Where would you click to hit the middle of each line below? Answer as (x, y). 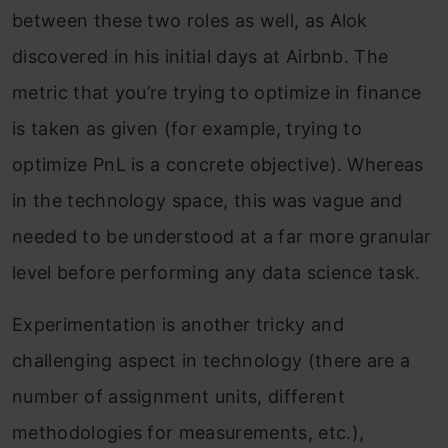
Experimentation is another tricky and (178, 324)
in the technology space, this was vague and (207, 200)
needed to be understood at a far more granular (222, 236)
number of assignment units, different (178, 396)
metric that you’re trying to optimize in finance (217, 92)
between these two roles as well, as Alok (190, 20)
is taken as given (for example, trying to (187, 128)
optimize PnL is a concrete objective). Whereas (218, 164)
